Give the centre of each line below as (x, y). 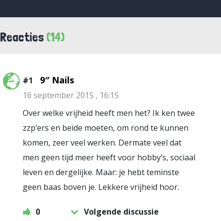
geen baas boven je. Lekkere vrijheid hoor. (101, 187)
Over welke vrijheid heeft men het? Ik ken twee (109, 113)
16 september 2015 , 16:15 (71, 95)
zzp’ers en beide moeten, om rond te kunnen (106, 128)
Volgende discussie (121, 212)
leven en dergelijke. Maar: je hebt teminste (101, 172)
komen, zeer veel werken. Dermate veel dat (102, 143)
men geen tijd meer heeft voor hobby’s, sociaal (109, 157)
